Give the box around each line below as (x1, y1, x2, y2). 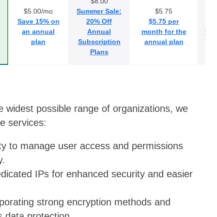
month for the (141, 27, 186, 35)
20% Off (86, 17, 112, 25)
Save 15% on (17, 17, 60, 25)
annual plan (144, 37, 184, 46)
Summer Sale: (77, 7, 122, 15)
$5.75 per (149, 17, 179, 25)
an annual (22, 27, 55, 35)
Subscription (77, 37, 121, 46)
